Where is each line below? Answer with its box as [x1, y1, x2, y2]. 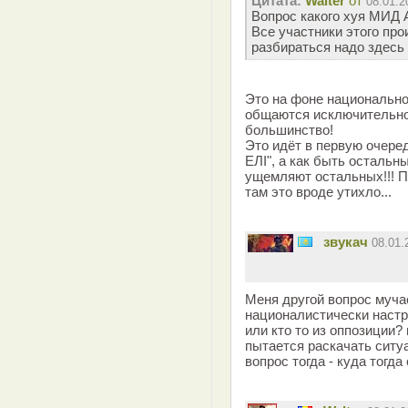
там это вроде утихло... [245, 184, 392, 199]
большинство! [245, 122, 333, 138]
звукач [323, 234, 368, 250]
